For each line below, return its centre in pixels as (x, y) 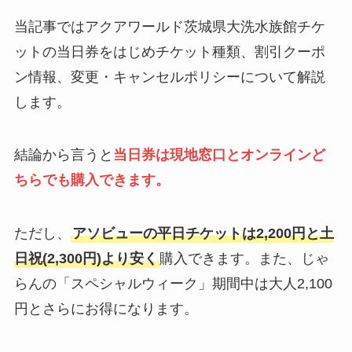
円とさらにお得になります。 (106, 309)
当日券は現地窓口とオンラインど (219, 155)
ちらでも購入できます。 (92, 180)
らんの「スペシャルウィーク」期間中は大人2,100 (173, 284)
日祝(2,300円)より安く (86, 259)
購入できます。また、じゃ (244, 259)
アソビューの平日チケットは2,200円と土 (203, 234)
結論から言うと (63, 155)
